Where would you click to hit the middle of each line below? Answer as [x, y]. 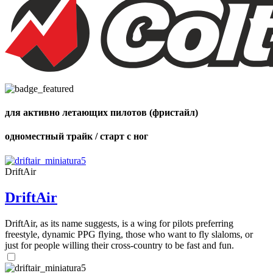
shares [22, 19]
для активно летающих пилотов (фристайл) [101, 113]
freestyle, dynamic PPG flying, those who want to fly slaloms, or [129, 234]
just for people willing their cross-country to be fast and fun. [119, 245]
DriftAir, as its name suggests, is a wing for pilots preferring [119, 223]
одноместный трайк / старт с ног [76, 136]
